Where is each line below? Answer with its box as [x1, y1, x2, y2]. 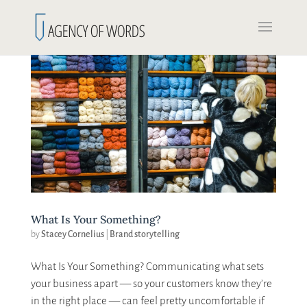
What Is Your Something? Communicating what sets [30, 260, 264, 272]
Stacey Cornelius [40, 229, 104, 239]
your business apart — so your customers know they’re [30, 277, 272, 289]
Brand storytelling [109, 229, 180, 239]
